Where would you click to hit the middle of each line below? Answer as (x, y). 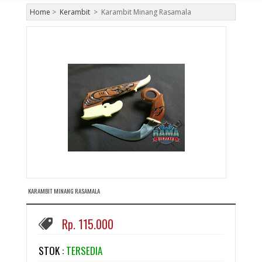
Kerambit (75, 12)
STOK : (51, 251)
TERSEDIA (84, 251)
